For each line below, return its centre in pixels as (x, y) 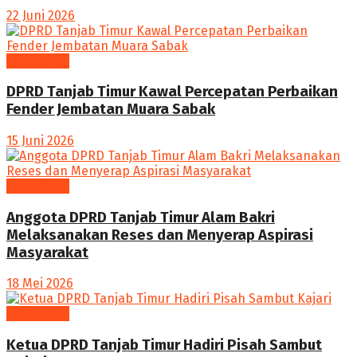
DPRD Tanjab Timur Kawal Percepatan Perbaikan (172, 92)
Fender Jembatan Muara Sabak (111, 110)
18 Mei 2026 (40, 284)
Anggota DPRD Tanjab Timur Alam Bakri (141, 217)
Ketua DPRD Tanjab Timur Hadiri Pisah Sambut (164, 345)
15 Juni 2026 (40, 140)
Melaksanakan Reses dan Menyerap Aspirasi (160, 235)
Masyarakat (47, 252)
